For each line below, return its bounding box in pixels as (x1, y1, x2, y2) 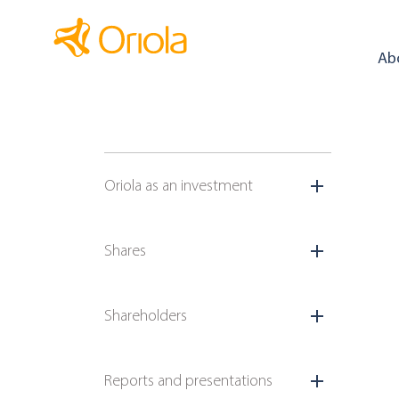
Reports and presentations (104, 370, 273, 390)
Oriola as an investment (104, 175, 253, 195)
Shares (104, 240, 146, 260)
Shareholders (104, 305, 187, 325)
